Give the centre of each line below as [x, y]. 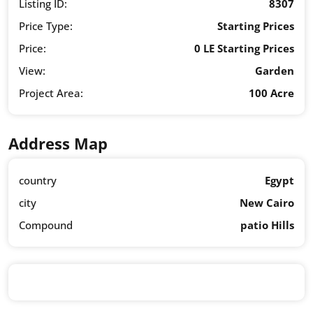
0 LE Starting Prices [244, 49]
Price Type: [46, 26]
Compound [46, 225]
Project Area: [51, 93]
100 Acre [271, 93]
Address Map [58, 144]
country [38, 181]
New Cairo [267, 203]
